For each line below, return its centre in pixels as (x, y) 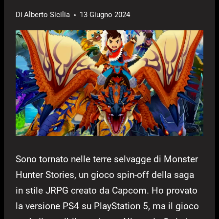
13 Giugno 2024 (105, 15)
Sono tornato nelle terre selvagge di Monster (107, 159)
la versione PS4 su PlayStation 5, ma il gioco (107, 206)
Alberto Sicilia (47, 15)
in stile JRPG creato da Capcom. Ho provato (107, 191)
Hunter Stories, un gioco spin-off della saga (105, 175)
